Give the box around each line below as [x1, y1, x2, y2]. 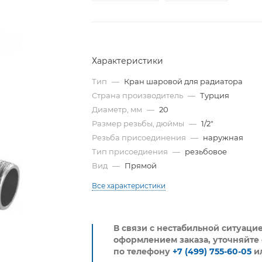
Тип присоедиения [92, 147, 168, 157]
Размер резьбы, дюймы [92, 119, 185, 129]
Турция [200, 91, 230, 101]
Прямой [125, 161, 157, 171]
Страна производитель [92, 91, 184, 101]
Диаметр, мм [92, 105, 143, 115]
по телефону [113, 246, 173, 257]
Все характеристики [92, 181, 166, 191]
